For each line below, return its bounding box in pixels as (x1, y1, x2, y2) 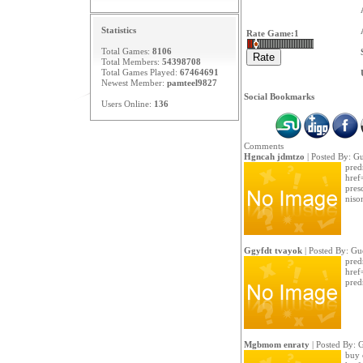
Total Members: (100, 57, 162, 66)
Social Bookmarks (243, 92, 314, 101)
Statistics (100, 25, 136, 35)
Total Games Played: (100, 67, 180, 77)
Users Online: (100, 99, 154, 109)
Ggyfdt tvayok (243, 246, 302, 255)
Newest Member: (100, 78, 167, 88)
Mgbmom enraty (243, 340, 310, 349)
